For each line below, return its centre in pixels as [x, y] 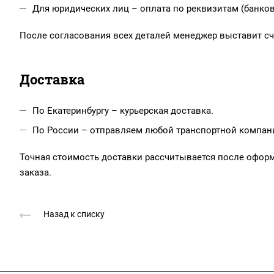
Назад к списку [74, 214]
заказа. [35, 172]
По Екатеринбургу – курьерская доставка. [123, 110]
